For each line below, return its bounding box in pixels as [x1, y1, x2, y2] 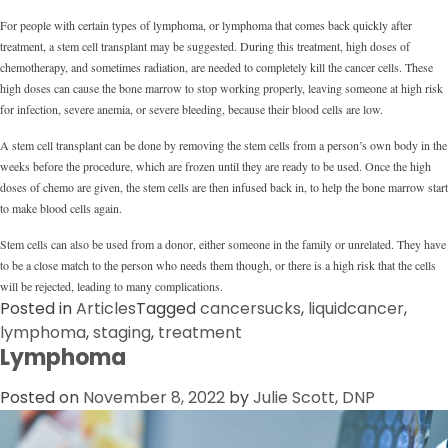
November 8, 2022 [83, 386, 225, 410]
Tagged [136, 297, 200, 321]
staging [93, 321, 151, 345]
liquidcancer [308, 297, 404, 321]
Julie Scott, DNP [253, 386, 375, 410]
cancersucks [200, 297, 301, 321]
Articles [76, 297, 136, 321]
